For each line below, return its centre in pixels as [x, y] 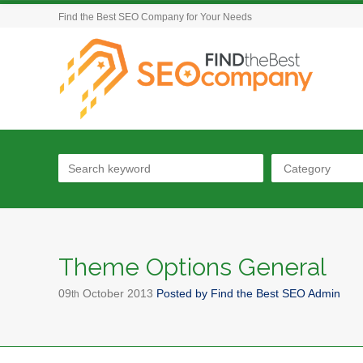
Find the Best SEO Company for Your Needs [155, 17]
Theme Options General [192, 267]
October [105, 293]
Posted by [184, 293]
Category [307, 169]
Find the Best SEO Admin [275, 293]
